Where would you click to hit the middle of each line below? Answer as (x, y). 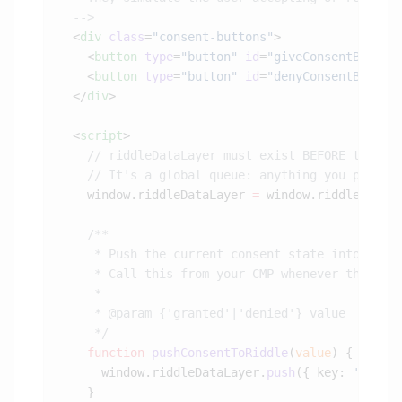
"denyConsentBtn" (324, 77)
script (101, 136)
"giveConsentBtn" (324, 57)
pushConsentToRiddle (216, 353)
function (101, 353)
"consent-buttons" (213, 37)
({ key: (324, 373)
